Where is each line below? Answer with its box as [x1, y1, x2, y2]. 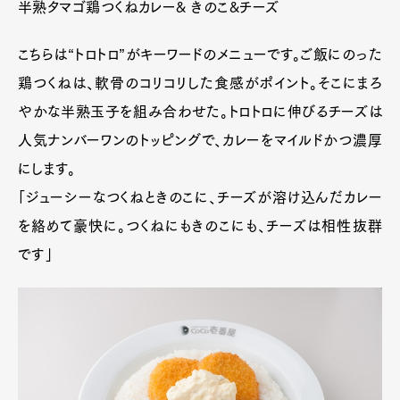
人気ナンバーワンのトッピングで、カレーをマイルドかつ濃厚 [18, 133, 382, 148]
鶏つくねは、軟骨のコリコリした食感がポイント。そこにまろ [18, 76, 382, 91]
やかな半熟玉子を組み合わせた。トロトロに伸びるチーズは [18, 104, 382, 120]
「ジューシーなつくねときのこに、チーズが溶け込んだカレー [18, 190, 382, 205]
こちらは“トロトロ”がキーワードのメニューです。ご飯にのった [18, 47, 382, 62]
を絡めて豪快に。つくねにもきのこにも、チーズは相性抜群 [18, 219, 382, 234]
